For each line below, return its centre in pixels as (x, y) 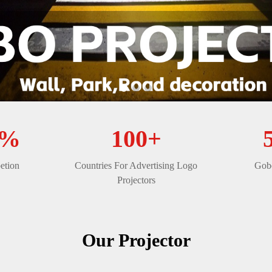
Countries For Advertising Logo (136, 165)
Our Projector (136, 240)
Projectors (136, 180)
